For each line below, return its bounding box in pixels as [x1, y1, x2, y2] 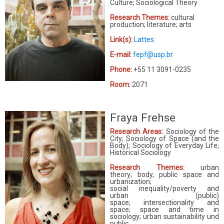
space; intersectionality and [110, 198, 219, 206]
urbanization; [110, 177, 151, 185]
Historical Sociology [110, 148, 171, 156]
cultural [171, 13, 194, 21]
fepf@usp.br [133, 50, 173, 58]
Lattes [134, 35, 154, 43]
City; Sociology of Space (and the [110, 134, 219, 142]
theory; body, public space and [110, 170, 219, 178]
